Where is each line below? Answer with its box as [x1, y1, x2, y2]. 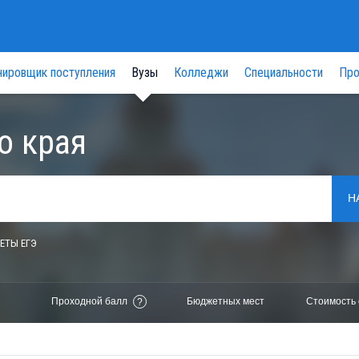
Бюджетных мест [186, 295, 264, 307]
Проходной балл [51, 295, 128, 307]
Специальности [244, 65, 323, 81]
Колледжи [174, 65, 228, 81]
